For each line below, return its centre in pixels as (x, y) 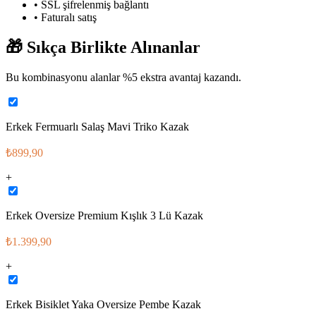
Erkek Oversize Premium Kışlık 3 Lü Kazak (104, 215)
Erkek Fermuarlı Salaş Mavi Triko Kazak (97, 126)
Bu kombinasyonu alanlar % (69, 77)
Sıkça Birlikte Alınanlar (111, 47)
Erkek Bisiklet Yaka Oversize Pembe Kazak (103, 304)
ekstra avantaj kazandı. (189, 77)
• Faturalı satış (65, 17)
